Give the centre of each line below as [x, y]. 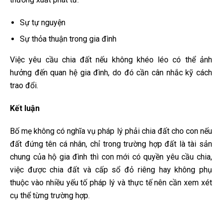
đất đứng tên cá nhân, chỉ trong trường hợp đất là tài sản [111, 144]
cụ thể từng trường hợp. [50, 196]
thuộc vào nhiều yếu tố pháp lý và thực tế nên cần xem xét [111, 183]
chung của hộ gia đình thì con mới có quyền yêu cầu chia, [111, 157]
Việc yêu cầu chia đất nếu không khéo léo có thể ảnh [111, 60]
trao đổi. [24, 86]
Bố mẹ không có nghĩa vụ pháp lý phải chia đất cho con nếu [111, 131]
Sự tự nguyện [43, 23]
